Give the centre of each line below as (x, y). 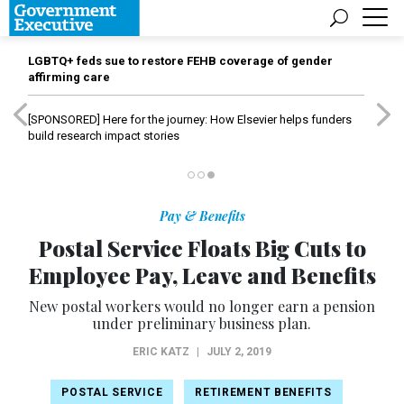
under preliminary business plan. (202, 323)
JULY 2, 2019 (239, 352)
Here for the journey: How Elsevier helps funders (226, 119)
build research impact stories (104, 136)
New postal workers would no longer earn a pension (202, 306)
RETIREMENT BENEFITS (263, 392)
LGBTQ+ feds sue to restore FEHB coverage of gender (180, 61)
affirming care (69, 77)
